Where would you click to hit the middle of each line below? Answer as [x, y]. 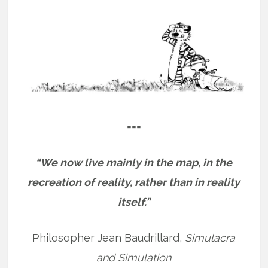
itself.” [134, 202]
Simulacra [210, 238]
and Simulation [134, 258]
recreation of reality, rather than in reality [134, 182]
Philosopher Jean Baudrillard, [109, 238]
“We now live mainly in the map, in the [134, 163]
